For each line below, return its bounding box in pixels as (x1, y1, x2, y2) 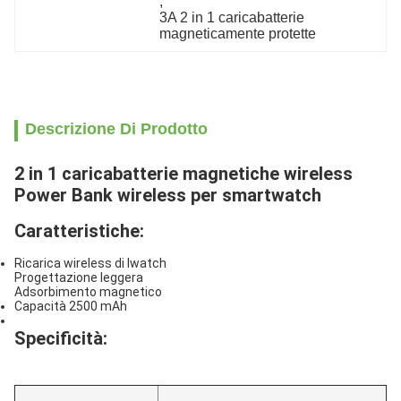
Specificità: (14, 328, 107, 349)
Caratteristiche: (14, 220, 144, 242)
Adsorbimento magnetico (14, 285, 162, 299)
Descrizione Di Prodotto (25, 120, 208, 138)
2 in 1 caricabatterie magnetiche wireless (14, 163, 353, 184)
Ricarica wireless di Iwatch (14, 256, 166, 270)
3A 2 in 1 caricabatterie (159, 10, 305, 25)
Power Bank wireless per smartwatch (14, 184, 321, 206)
